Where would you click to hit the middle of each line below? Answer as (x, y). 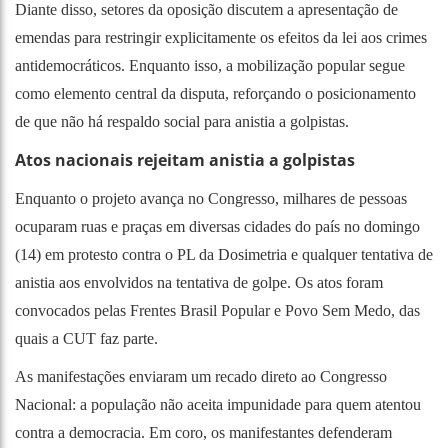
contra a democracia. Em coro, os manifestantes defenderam (203, 432)
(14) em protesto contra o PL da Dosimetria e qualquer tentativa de (224, 254)
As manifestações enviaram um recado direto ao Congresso (201, 376)
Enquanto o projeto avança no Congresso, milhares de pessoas (211, 198)
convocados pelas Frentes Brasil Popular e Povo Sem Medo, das (217, 310)
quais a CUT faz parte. (86, 338)
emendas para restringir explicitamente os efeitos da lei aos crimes (221, 37)
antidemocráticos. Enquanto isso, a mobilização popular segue (210, 65)
